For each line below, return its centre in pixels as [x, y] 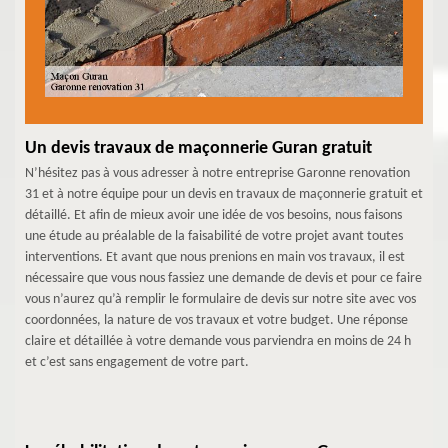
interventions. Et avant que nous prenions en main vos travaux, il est [215, 257]
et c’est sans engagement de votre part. [137, 362]
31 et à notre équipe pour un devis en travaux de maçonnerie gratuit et [224, 194]
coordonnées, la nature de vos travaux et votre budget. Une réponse [216, 320]
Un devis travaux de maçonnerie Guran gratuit [198, 148]
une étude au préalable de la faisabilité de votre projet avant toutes [214, 236]
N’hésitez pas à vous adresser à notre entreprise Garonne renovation [217, 173]
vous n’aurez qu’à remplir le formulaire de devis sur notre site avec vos [220, 299]
